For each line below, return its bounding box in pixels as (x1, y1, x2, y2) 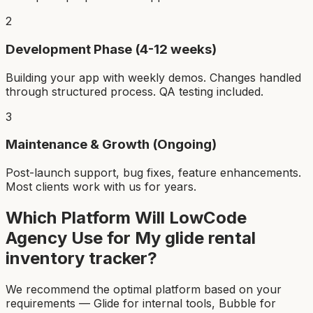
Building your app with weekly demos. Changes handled (6, 70, 301, 85)
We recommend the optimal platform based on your (6, 282, 282, 296)
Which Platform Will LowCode (6, 207, 247, 228)
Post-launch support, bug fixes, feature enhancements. (6, 166, 301, 180)
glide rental (165, 227, 256, 248)
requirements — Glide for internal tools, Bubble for (6, 296, 276, 310)
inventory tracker (6, 247, 147, 268)
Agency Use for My (6, 227, 165, 248)
